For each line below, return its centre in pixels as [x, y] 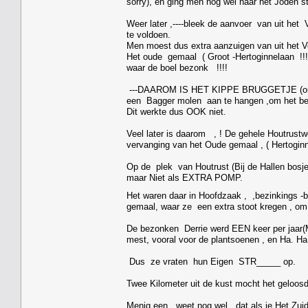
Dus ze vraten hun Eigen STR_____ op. [211, 261]
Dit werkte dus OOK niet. [176, 111]
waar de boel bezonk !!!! [177, 67]
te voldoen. [148, 34]
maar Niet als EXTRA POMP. [185, 177]
